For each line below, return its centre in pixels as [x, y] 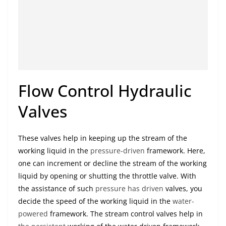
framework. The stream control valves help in [125, 214]
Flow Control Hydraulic [105, 91]
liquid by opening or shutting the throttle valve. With [107, 176]
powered [33, 214]
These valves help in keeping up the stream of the [103, 138]
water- [183, 201]
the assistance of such [57, 189]
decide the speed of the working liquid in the [95, 201]
